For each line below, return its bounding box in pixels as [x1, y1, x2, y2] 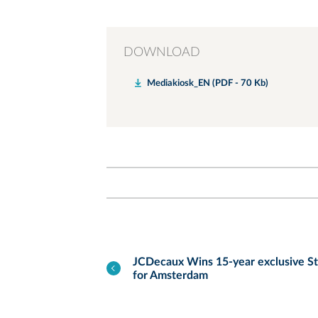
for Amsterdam [133, 270, 208, 281]
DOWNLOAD [124, 46, 200, 59]
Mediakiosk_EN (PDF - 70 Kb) [147, 79, 268, 88]
